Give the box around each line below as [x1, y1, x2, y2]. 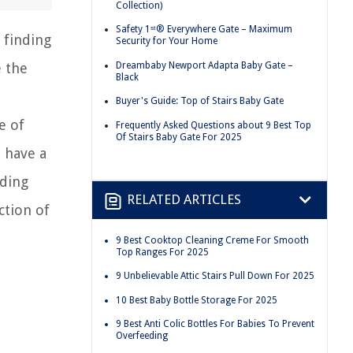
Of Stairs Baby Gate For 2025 [116, 131, 242, 143]
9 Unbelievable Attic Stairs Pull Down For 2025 [116, 270, 314, 282]
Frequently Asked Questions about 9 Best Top [116, 119, 311, 131]
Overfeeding [116, 330, 168, 342]
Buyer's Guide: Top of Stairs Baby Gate [116, 95, 284, 107]
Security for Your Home [116, 35, 217, 47]
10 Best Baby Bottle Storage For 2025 [116, 294, 277, 306]
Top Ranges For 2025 [116, 246, 209, 258]
